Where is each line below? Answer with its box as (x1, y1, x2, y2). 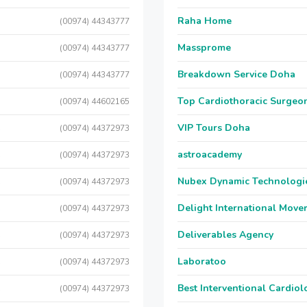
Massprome (177, 41, 231, 54)
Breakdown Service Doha (177, 68, 295, 81)
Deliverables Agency (177, 228, 273, 241)
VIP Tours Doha (177, 121, 250, 134)
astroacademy (177, 148, 242, 161)
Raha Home (177, 14, 232, 27)
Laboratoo (177, 255, 226, 268)
